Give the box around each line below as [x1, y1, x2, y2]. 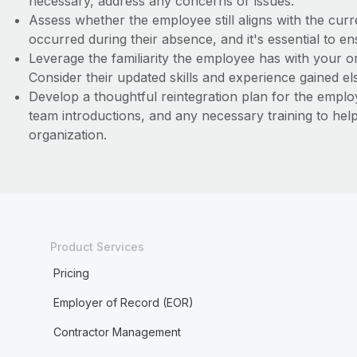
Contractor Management [53, 325, 181, 339]
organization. [28, 127, 107, 143]
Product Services [49, 240, 144, 253]
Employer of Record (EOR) [53, 296, 194, 309]
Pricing [53, 266, 89, 280]
